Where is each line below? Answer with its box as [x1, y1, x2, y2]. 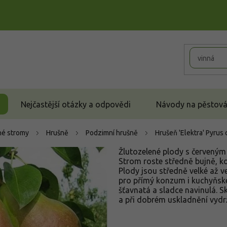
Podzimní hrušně [86, 129, 138, 137]
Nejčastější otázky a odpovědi [21, 99, 131, 109]
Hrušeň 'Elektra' [155, 129, 206, 137]
